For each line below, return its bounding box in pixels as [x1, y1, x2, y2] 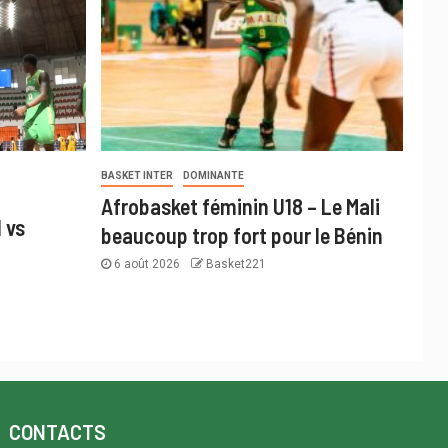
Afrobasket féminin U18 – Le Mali [100, 193, 380, 220]
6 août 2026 [110, 257, 183, 272]
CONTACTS [9, 420, 107, 445]
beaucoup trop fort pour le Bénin [100, 222, 383, 249]
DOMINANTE [182, 170, 244, 182]
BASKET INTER [100, 170, 173, 182]
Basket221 [205, 257, 266, 272]
